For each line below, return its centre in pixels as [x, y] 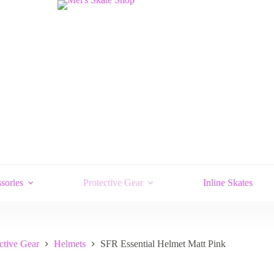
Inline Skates [228, 183]
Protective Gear [113, 183]
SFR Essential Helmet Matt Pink [163, 244]
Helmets [69, 244]
